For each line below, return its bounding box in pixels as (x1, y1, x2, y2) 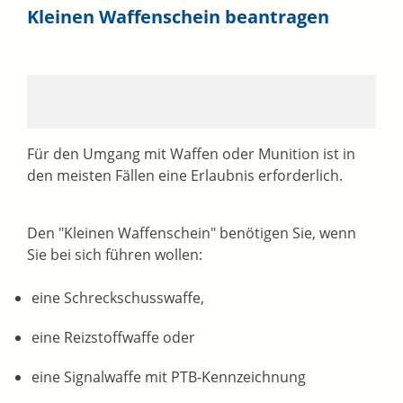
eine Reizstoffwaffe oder (31, 327, 195, 348)
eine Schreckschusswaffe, (31, 288, 204, 309)
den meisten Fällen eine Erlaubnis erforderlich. (27, 166, 343, 186)
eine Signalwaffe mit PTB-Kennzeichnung (31, 367, 306, 388)
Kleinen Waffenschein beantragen (27, 4, 329, 30)
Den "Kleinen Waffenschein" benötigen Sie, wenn (27, 223, 356, 244)
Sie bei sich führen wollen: (27, 245, 202, 265)
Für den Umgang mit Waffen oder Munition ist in (27, 144, 355, 165)
